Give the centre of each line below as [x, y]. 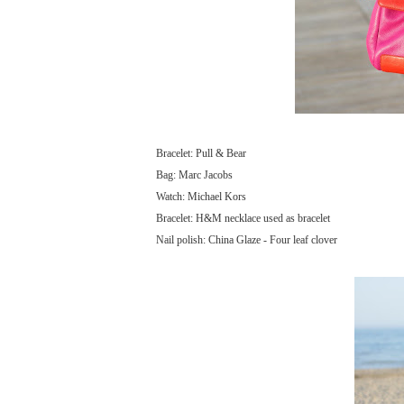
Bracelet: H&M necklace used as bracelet [243, 218]
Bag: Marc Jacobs [194, 174]
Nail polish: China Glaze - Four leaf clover [247, 239]
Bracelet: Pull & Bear [201, 153]
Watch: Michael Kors [201, 196]
